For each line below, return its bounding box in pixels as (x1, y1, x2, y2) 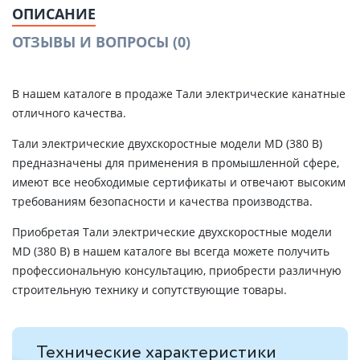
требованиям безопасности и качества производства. (12, 194, 313, 209)
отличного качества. (12, 105, 126, 121)
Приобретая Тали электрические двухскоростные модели (12, 224, 332, 239)
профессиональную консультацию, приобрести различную (12, 263, 342, 278)
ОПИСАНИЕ (12, 4, 96, 23)
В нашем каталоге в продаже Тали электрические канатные (12, 86, 346, 101)
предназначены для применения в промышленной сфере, (12, 155, 339, 170)
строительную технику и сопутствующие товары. (12, 282, 287, 297)
